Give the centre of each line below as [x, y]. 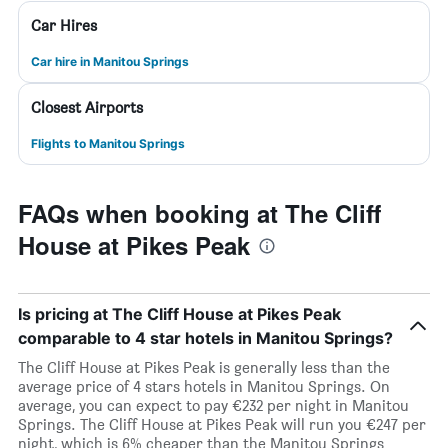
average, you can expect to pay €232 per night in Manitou [213, 405]
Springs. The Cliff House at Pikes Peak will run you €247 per [222, 424]
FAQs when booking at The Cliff [199, 213]
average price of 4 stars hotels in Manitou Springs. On [204, 386]
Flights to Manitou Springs [108, 143]
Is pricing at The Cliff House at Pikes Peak [179, 314]
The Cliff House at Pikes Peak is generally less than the [204, 367]
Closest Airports [87, 107]
